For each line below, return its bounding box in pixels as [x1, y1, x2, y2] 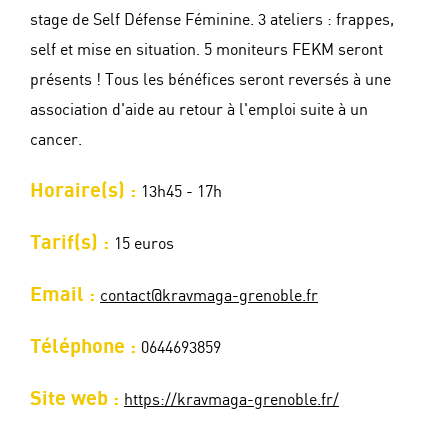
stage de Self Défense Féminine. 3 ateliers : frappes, [30, 12, 394, 30]
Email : [30, 284, 100, 307]
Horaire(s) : [30, 180, 141, 203]
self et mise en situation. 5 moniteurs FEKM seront [30, 42, 383, 60]
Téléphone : [30, 336, 141, 359]
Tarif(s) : [30, 232, 114, 255]
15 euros [114, 236, 174, 254]
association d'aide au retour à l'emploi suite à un [30, 102, 368, 120]
